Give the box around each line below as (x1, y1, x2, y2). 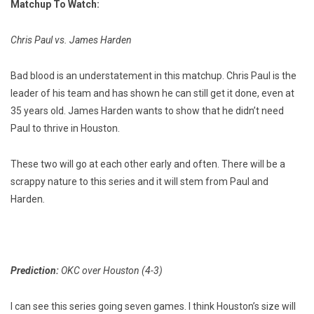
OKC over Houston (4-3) (61, 265, 163, 277)
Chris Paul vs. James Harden (11, 34, 132, 46)
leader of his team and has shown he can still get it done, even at (11, 88, 294, 100)
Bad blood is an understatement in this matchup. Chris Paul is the (11, 70, 296, 82)
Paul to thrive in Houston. (11, 123, 120, 135)
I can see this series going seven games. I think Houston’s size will (11, 301, 296, 313)
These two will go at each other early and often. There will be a (11, 158, 285, 170)
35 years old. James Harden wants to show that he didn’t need (11, 105, 284, 117)
